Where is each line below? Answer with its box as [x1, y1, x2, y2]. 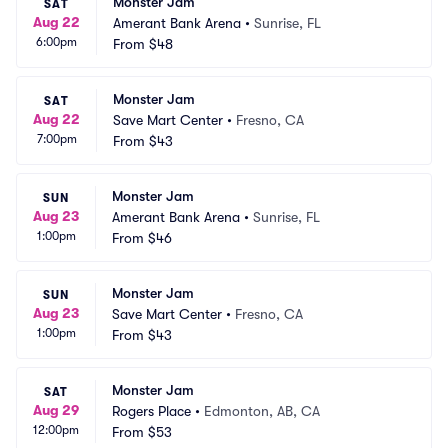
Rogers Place [112, 403, 191, 419]
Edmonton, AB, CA [204, 403, 320, 419]
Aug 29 [33, 402, 79, 418]
